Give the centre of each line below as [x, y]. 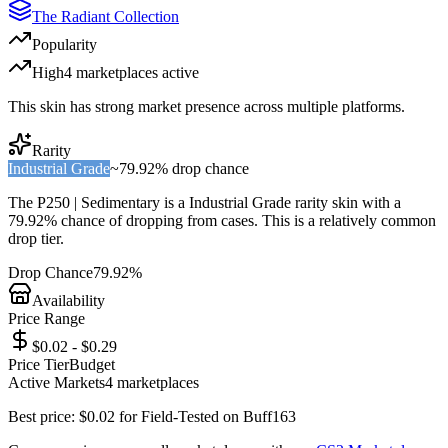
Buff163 [269, 416]
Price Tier [38, 364]
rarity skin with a [346, 202]
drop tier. [36, 238]
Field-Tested [180, 416]
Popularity [64, 44]
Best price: [43, 416]
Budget [92, 364]
